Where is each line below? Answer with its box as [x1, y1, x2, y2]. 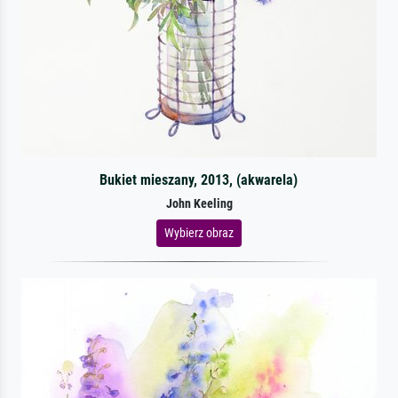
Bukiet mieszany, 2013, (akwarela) [99, 171, 298, 188]
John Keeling [165, 195, 233, 211]
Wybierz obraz [164, 225, 234, 240]
